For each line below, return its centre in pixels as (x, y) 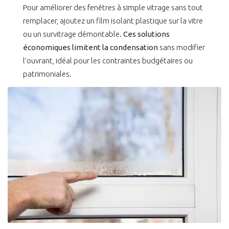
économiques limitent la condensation (90, 48)
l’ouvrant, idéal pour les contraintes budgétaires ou (108, 61)
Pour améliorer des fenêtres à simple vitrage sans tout (113, 8)
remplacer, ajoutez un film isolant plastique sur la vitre (113, 21)
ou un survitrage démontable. (73, 34)
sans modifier (181, 48)
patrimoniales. (47, 74)
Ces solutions (146, 34)
